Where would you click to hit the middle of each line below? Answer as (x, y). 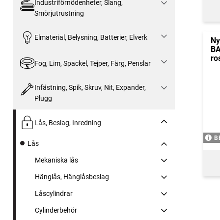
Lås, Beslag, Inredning (68, 123)
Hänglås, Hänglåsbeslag (72, 177)
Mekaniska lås (56, 160)
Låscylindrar (54, 193)
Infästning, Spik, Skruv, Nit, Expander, (90, 88)
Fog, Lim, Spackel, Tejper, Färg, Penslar (92, 63)
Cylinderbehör (56, 210)
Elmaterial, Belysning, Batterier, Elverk (91, 37)
